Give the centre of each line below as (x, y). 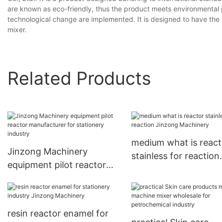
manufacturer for (43, 178)
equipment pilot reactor (57, 165)
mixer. (17, 30)
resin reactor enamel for (58, 214)
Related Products (79, 78)
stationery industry (47, 192)
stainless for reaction (175, 156)
